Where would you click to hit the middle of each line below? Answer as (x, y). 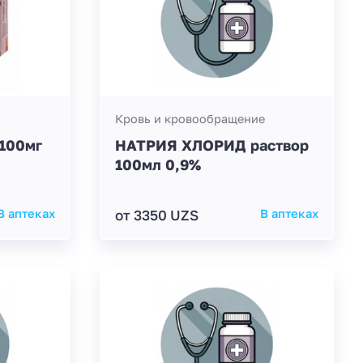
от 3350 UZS (156, 215)
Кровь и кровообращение (190, 119)
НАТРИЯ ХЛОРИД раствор (211, 145)
